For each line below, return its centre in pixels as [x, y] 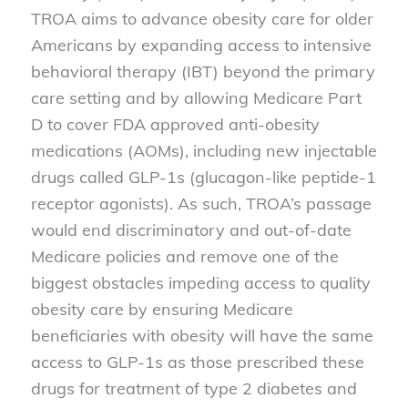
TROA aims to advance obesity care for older [202, 18]
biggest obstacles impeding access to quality [200, 282]
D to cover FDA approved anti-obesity [175, 124]
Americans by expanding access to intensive [201, 45]
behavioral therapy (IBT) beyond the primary [203, 71]
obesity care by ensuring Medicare [162, 309]
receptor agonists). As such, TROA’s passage [201, 203]
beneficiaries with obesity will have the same [202, 335]
